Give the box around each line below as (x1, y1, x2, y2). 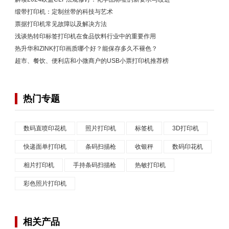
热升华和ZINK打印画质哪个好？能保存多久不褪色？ (15, 44, 157, 52)
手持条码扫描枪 (73, 161, 116, 169)
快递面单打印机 (24, 143, 66, 150)
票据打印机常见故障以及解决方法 (15, 20, 107, 28)
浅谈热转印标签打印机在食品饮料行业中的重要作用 (15, 32, 156, 40)
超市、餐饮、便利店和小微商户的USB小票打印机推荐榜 (15, 57, 169, 64)
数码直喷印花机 (24, 124, 66, 132)
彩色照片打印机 (24, 179, 66, 187)
